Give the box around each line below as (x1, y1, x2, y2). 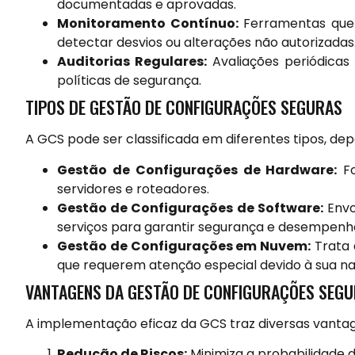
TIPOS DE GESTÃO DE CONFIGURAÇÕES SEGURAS (25, 94, 342, 120)
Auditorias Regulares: (57, 52, 207, 71)
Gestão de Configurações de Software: (57, 198, 323, 217)
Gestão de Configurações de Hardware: (57, 160, 338, 179)
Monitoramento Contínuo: (57, 14, 239, 33)
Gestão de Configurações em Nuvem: (57, 236, 311, 255)
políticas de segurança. (57, 71, 201, 90)
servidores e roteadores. (57, 179, 209, 198)
